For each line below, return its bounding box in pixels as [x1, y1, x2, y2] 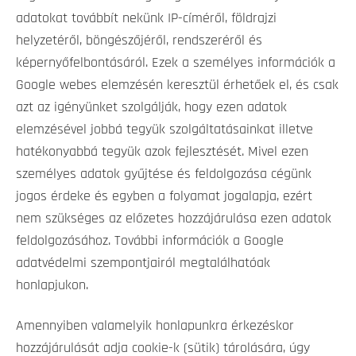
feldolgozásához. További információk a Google [16, 234, 284, 249]
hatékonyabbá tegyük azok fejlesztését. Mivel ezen [16, 145, 308, 160]
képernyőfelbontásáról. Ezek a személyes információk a [16, 56, 335, 71]
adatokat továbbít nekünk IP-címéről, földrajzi [16, 11, 277, 26]
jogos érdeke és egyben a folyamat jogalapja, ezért [16, 189, 312, 204]
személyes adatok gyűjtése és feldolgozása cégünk [16, 167, 311, 182]
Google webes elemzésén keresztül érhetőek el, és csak [16, 78, 339, 93]
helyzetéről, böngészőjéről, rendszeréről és [16, 33, 262, 48]
